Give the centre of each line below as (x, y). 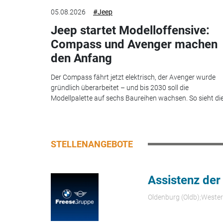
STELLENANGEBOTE (92, 144)
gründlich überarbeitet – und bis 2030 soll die (120, 88)
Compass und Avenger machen (134, 44)
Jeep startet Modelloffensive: (130, 30)
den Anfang (81, 58)
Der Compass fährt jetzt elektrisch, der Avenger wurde (133, 77)
